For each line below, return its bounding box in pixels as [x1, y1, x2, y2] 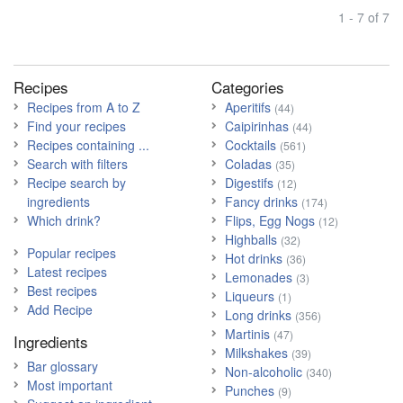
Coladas [224, 154, 272, 173]
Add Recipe [27, 300, 93, 318]
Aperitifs [224, 97, 271, 116]
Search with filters [27, 154, 128, 173]
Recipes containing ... [27, 135, 149, 154]
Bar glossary [27, 356, 98, 375]
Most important [27, 375, 112, 394]
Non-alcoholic [224, 362, 302, 381]
